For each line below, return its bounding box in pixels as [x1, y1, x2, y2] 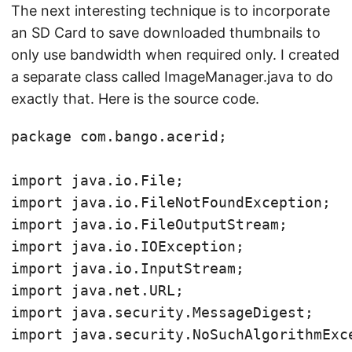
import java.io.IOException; [11, 238, 244, 255]
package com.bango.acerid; [11, 128, 227, 145]
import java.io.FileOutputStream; [11, 216, 288, 233]
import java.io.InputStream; [11, 260, 244, 277]
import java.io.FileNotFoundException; [11, 194, 331, 211]
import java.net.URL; [11, 282, 184, 299]
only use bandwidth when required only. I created [11, 46, 339, 63]
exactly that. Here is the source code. [11, 90, 259, 107]
